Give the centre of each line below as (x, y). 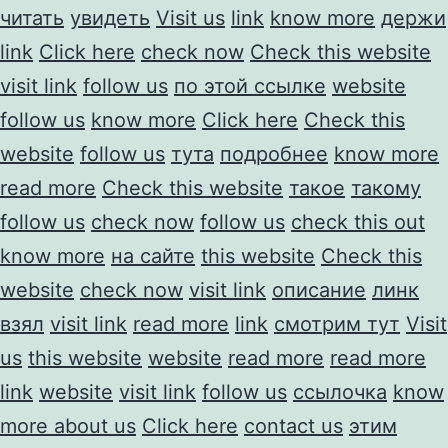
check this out (358, 221)
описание (319, 289)
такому (386, 187)
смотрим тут (337, 323)
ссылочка (340, 391)
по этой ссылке (250, 85)
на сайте (153, 255)
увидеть (110, 17)
